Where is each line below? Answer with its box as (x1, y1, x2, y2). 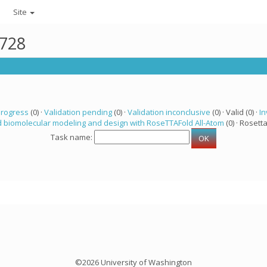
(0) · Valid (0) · (210, 107, 259, 117)
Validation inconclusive (127, 107, 210, 117)
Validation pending (44, 107, 112, 117)
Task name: (51, 132, 94, 143)
